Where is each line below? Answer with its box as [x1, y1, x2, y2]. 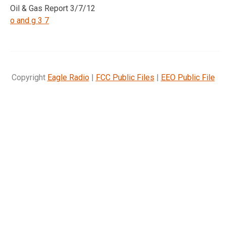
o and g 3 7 [10, 15, 49, 25]
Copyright [11, 72, 47, 82]
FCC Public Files [95, 72, 154, 82]
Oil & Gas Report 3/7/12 [10, 3, 95, 13]
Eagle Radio [47, 72, 89, 82]
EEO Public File [160, 72, 215, 82]
